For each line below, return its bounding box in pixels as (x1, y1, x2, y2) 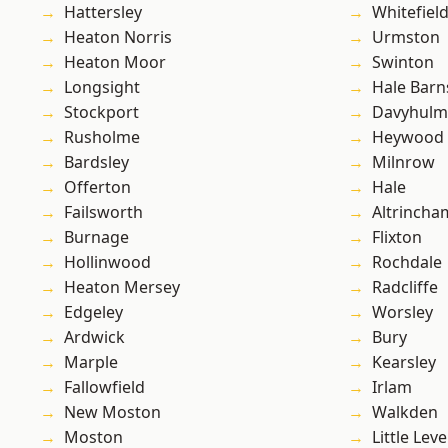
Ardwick (64, 326, 125, 349)
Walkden (372, 401, 438, 424)
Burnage (64, 226, 129, 249)
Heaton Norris (64, 26, 172, 49)
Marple (64, 351, 118, 374)
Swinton (372, 51, 434, 74)
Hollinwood (64, 251, 151, 274)
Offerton (64, 176, 131, 199)
